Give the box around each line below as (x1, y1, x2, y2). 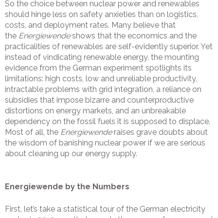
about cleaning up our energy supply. (5, 149, 137, 159)
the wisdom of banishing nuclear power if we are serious (5, 138, 205, 148)
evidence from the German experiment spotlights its (5, 63, 192, 73)
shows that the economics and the (70, 31, 197, 41)
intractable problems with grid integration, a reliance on (5, 85, 201, 94)
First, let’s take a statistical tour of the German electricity (5, 204, 205, 214)
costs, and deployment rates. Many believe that (5, 20, 176, 30)
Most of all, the (5, 127, 60, 137)
